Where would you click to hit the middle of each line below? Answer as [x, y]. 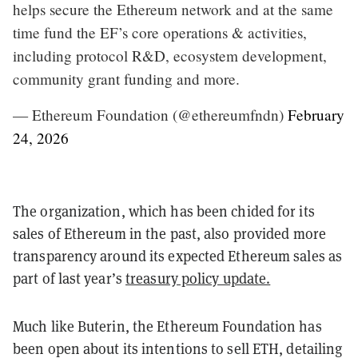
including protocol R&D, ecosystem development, [170, 55]
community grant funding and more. [126, 78]
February [316, 114]
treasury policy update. [198, 278]
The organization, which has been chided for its [164, 211]
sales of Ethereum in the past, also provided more [169, 233]
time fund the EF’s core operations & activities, [160, 32]
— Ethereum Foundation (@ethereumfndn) [150, 114]
